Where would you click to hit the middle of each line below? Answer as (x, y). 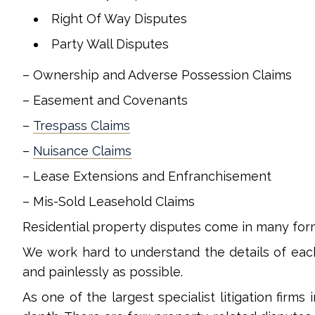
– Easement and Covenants (105, 100)
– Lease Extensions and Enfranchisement (147, 176)
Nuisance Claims (82, 151)
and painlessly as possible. (103, 272)
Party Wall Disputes (110, 44)
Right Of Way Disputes (119, 19)
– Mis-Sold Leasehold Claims (109, 201)
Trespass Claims (82, 126)
